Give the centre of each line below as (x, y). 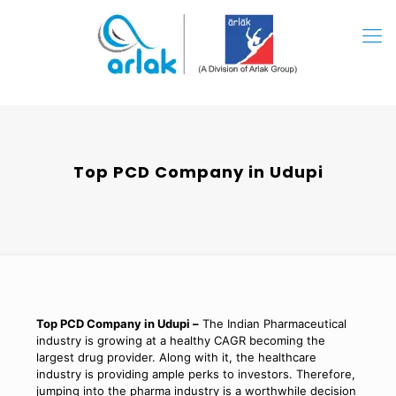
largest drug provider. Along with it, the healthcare (176, 357)
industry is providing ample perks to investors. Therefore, (195, 374)
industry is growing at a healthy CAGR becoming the (180, 340)
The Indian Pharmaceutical (272, 324)
